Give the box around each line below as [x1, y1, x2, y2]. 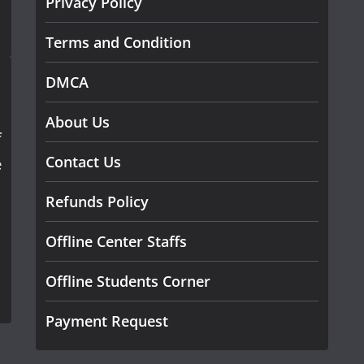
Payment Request [45, 311, 168, 331]
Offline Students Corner [45, 271, 210, 291]
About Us [45, 112, 110, 132]
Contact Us [45, 152, 121, 171]
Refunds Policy [45, 192, 149, 211]
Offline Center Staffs [45, 232, 187, 251]
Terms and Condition [45, 32, 191, 52]
